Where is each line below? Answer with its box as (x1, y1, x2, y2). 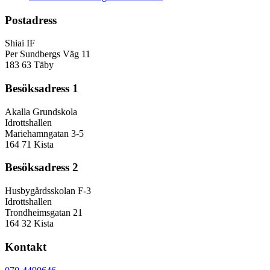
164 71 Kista (5, 139, 54, 149)
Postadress (5, 13, 57, 27)
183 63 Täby (5, 60, 54, 71)
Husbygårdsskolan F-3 (5, 186, 91, 196)
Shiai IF (5, 38, 35, 49)
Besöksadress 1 (5, 81, 78, 95)
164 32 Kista (5, 218, 54, 229)
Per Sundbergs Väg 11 (5, 49, 90, 60)
